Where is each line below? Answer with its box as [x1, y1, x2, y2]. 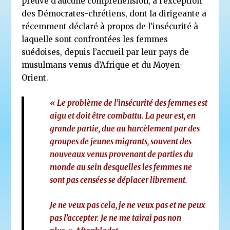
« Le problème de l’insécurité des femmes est [50, 98, 208, 108]
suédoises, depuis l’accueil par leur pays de [22, 47, 189, 57]
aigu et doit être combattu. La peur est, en [50, 110, 196, 121]
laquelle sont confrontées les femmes [22, 34, 168, 44]
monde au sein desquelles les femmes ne [50, 162, 193, 172]
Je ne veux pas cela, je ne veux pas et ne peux [50, 200, 206, 210]
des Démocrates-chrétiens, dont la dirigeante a [22, 8, 207, 18]
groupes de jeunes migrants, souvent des [50, 136, 192, 146]
